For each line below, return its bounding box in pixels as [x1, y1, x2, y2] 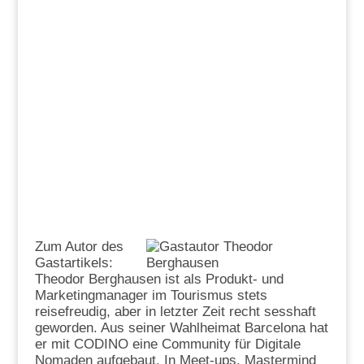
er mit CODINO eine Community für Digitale [34, 336, 301, 352]
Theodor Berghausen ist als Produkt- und [34, 271, 284, 287]
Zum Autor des [34, 238, 123, 254]
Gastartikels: [34, 254, 113, 271]
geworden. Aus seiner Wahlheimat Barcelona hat [34, 319, 328, 336]
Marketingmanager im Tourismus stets [34, 287, 267, 303]
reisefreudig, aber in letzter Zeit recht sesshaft [34, 303, 316, 319]
